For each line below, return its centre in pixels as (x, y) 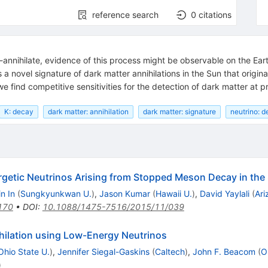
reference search (126, 14)
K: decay (19, 111)
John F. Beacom (224, 251)
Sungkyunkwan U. (56, 193)
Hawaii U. (173, 193)
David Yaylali (224, 193)
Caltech (170, 251)
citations (215, 14)
